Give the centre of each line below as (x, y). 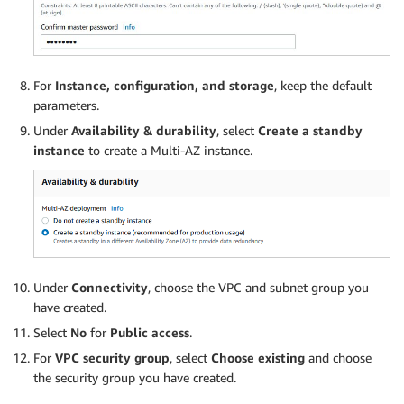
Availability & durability (144, 130)
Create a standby (310, 130)
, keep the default (323, 85)
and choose (338, 358)
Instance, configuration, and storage (165, 85)
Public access (150, 333)
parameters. (66, 105)
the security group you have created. (135, 378)
